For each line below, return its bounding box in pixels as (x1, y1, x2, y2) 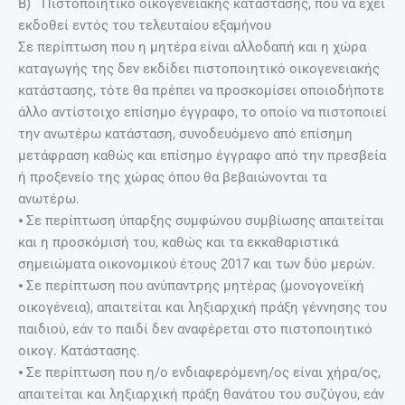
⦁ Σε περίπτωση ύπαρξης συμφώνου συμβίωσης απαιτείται (18, 212, 384, 229)
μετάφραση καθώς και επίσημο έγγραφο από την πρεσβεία (18, 146, 386, 164)
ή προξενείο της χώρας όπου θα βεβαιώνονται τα (18, 168, 326, 185)
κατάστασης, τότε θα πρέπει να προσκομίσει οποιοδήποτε (18, 81, 384, 99)
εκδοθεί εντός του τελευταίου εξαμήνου (18, 16, 271, 33)
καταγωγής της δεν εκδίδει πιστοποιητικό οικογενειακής (18, 60, 380, 77)
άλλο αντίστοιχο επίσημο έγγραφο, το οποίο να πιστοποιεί (18, 103, 387, 120)
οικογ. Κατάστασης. (18, 342, 140, 359)
